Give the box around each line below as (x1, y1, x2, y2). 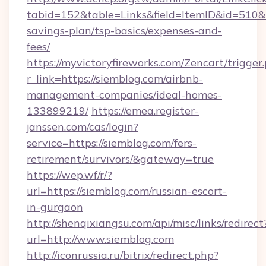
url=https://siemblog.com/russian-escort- (27, 184, 227, 198)
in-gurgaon (27, 200, 83, 214)
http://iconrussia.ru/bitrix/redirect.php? (27, 248, 218, 262)
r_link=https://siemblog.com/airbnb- (27, 72, 203, 85)
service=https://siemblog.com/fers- (27, 136, 197, 150)
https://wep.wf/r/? (27, 168, 112, 182)
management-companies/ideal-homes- (27, 88, 222, 102)
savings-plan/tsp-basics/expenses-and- (27, 24, 222, 37)
